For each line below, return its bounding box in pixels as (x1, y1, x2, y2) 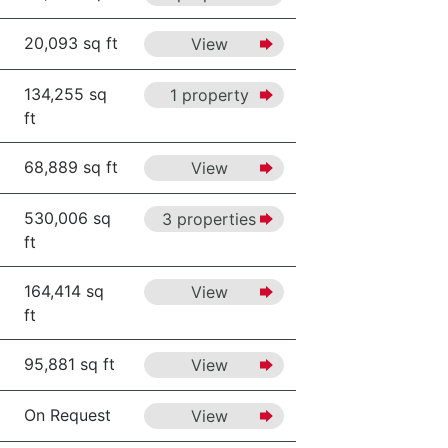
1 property (169, 85, 249, 105)
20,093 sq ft (24, 33, 118, 53)
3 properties (162, 209, 256, 229)
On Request (24, 405, 111, 425)
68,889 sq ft (24, 157, 118, 177)
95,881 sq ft (24, 354, 115, 374)
